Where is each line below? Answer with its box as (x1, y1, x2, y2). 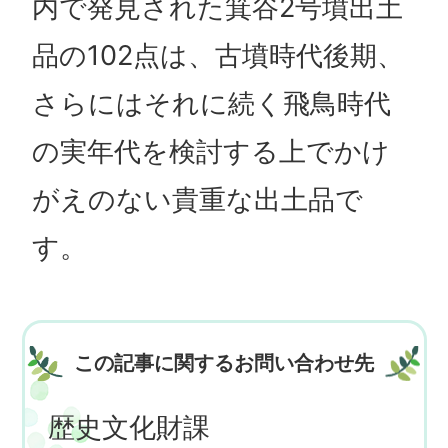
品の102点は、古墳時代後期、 (31, 39, 404, 73)
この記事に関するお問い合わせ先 (74, 351, 374, 376)
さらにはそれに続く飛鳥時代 (31, 87, 391, 121)
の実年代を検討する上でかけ (31, 135, 390, 169)
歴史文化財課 (48, 411, 211, 445)
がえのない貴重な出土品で (31, 183, 363, 217)
